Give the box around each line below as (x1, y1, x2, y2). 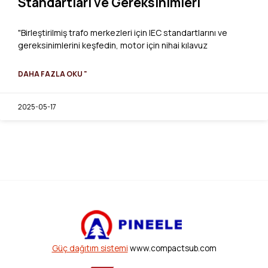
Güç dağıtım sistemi (51, 242, 128, 254)
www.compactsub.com (127, 242, 217, 254)
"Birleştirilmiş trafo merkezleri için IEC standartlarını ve (18, 26, 227, 38)
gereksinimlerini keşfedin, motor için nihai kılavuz (18, 39, 208, 51)
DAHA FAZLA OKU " (18, 68, 87, 79)
